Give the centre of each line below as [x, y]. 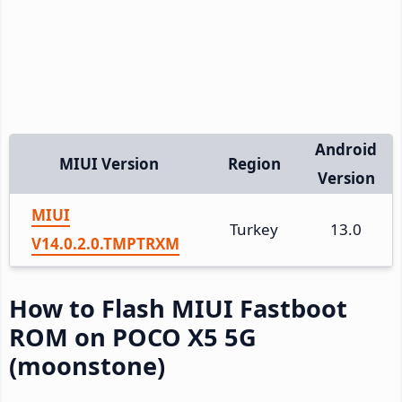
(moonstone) [87, 365]
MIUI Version [109, 163]
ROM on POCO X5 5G [133, 336]
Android [346, 149]
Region [254, 163]
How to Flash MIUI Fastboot [178, 308]
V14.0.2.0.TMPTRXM [105, 243]
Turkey [254, 229]
